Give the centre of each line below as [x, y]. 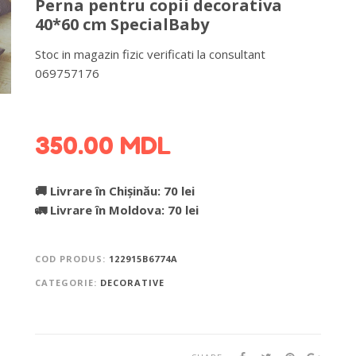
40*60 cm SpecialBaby [122, 24]
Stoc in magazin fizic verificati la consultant [150, 54]
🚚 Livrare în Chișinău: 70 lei [114, 190]
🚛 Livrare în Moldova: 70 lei [116, 209]
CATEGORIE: [67, 282]
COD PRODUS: [72, 258]
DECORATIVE [132, 282]
